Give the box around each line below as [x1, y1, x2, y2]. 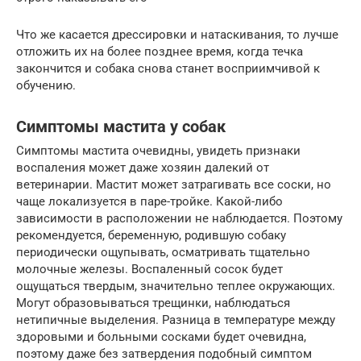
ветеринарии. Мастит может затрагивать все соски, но [16, 177, 331, 193]
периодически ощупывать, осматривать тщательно [16, 245, 310, 260]
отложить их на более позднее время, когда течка [16, 44, 303, 60]
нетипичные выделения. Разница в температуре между [16, 313, 335, 328]
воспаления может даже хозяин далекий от [16, 160, 269, 176]
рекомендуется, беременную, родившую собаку [16, 228, 286, 243]
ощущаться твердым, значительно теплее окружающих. [16, 279, 335, 294]
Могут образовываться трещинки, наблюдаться [16, 296, 290, 311]
